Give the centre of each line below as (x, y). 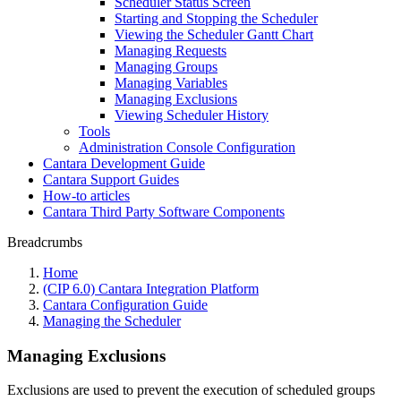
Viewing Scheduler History (192, 115)
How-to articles (86, 196)
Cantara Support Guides (111, 179)
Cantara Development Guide (124, 163)
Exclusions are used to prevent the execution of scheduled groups (191, 390)
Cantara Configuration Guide (125, 305)
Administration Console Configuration (187, 147)
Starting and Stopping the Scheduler (216, 18)
